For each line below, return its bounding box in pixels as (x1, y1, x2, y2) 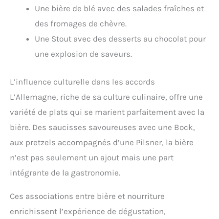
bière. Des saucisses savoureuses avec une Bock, (10, 122, 195, 132)
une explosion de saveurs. (35, 49, 132, 59)
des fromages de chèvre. (35, 19, 127, 29)
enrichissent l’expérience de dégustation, (10, 206, 166, 216)
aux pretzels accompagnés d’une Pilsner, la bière (10, 137, 194, 147)
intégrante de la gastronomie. (10, 167, 120, 177)
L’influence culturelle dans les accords (10, 76, 155, 87)
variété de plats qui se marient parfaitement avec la (10, 107, 204, 117)
